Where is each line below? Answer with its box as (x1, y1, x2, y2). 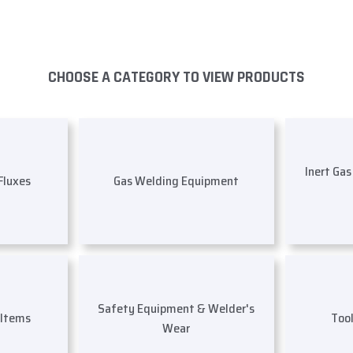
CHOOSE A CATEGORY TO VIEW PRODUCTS (48, 66, 305, 87)
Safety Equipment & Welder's (98, 298, 255, 318)
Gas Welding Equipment (113, 171, 240, 191)
